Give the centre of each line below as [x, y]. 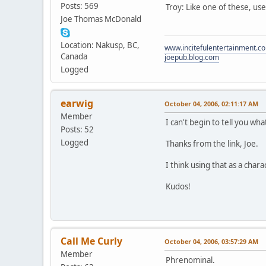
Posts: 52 [77, 129]
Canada [74, 56]
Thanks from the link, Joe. [212, 143]
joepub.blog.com [192, 57]
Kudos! [178, 186]
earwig [77, 103]
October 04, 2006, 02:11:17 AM [211, 103]
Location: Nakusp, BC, [100, 45]
